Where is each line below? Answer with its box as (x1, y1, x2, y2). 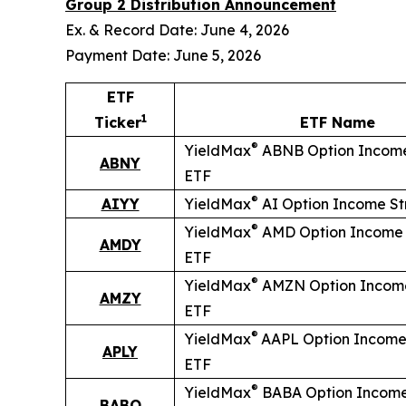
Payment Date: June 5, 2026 (65, 46, 261, 65)
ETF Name (300, 113, 375, 132)
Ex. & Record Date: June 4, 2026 (65, 21, 289, 40)
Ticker (93, 113, 141, 132)
